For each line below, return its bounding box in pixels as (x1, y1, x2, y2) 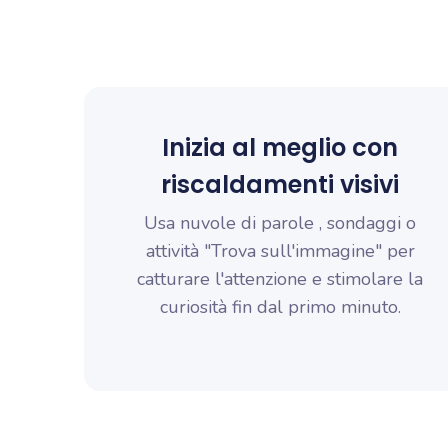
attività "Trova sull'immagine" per (145, 239, 415, 263)
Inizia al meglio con (162, 131, 398, 164)
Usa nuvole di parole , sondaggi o (144, 211, 416, 235)
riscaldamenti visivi (161, 168, 399, 201)
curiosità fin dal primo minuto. (159, 295, 401, 319)
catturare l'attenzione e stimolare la (137, 267, 423, 291)
